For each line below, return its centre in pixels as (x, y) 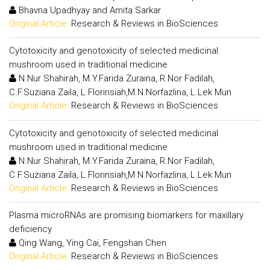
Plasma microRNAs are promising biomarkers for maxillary (126, 215)
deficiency (30, 229)
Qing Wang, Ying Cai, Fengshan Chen (91, 243)
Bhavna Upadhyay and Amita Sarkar (89, 10)
